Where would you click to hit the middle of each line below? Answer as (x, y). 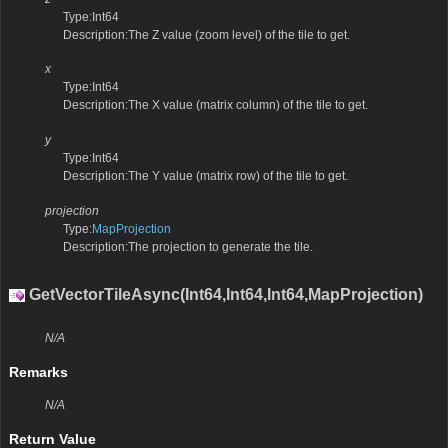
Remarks (38, 372)
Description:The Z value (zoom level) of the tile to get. (206, 34)
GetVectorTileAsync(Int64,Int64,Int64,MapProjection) (224, 294)
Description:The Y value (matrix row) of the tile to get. (205, 176)
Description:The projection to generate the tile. (188, 247)
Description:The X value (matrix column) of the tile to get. (215, 105)
